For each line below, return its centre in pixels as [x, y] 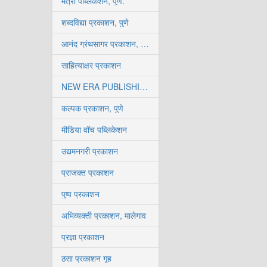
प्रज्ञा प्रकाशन [83, 237]
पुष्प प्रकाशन [80, 194]
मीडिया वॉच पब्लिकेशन [94, 129]
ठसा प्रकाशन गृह [86, 258]
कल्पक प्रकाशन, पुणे [92, 108]
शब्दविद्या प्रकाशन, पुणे [95, 22]
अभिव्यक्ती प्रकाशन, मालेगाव [104, 215]
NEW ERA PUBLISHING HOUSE [144, 86]
